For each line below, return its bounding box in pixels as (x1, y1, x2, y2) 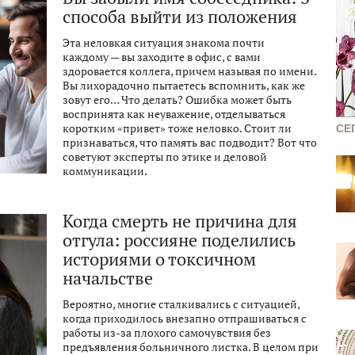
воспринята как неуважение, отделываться (63, 107, 285, 121)
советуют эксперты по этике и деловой (63, 150, 267, 164)
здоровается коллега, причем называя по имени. (63, 64, 316, 78)
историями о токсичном (63, 248, 256, 270)
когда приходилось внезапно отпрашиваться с (63, 311, 307, 326)
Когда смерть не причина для (63, 210, 297, 232)
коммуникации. (63, 164, 147, 178)
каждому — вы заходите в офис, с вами (63, 50, 261, 64)
